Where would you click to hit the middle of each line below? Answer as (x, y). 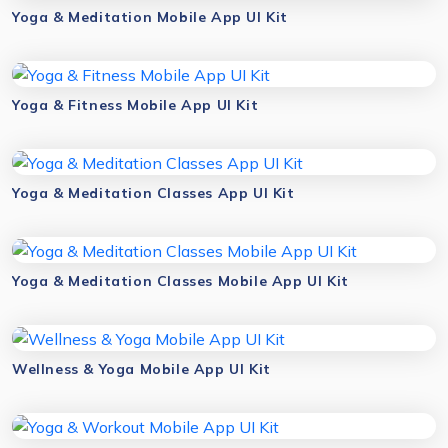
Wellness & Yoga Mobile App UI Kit (141, 369)
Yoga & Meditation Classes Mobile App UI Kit (180, 281)
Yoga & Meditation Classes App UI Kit (153, 193)
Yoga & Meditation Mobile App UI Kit (150, 17)
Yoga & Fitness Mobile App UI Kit (135, 105)
